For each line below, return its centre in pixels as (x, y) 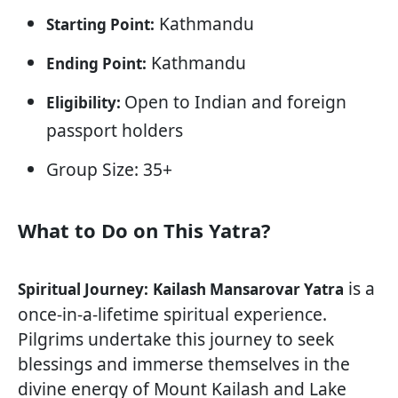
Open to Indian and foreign (235, 102)
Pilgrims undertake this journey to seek (176, 339)
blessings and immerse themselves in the (184, 364)
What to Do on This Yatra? (144, 231)
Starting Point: (100, 25)
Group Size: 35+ (109, 170)
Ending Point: (96, 64)
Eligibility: (85, 103)
